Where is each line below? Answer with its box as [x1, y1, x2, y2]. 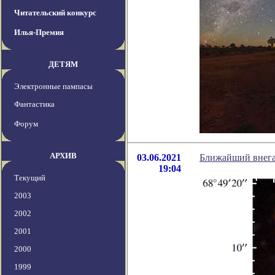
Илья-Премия [14, 28, 64, 37]
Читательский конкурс [14, 8, 96, 18]
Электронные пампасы [14, 82, 93, 91]
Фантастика [14, 99, 55, 109]
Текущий [14, 173, 45, 183]
